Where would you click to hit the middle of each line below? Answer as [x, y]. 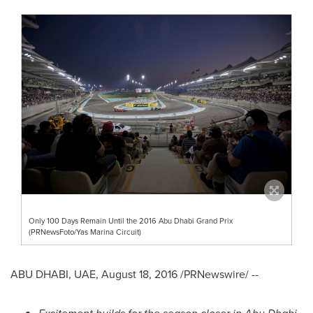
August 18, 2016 [139, 275]
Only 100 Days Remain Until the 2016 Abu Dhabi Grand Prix [131, 221]
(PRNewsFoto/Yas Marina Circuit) [85, 232]
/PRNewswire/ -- [218, 275]
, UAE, [85, 275]
